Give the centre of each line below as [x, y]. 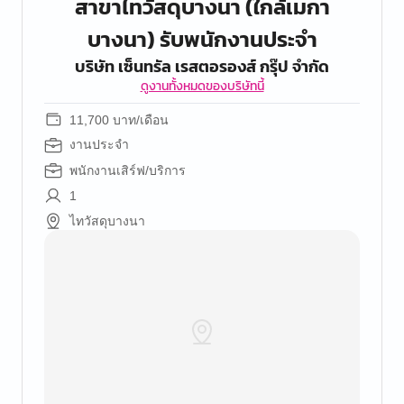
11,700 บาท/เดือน [119, 120]
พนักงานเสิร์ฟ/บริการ [128, 170]
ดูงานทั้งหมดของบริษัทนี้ [202, 86]
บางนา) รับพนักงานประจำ [202, 39]
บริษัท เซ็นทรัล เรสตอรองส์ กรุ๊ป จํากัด [202, 66]
